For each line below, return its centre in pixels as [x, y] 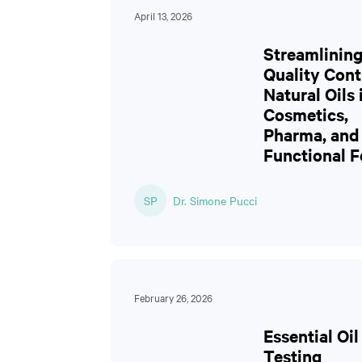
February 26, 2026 [173, 297]
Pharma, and [311, 134]
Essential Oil [311, 335]
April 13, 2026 [163, 15]
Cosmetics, [306, 114]
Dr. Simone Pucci [215, 200]
